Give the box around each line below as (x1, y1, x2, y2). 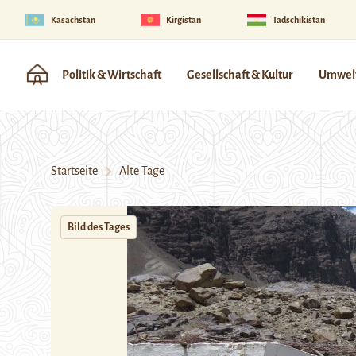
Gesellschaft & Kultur (187, 68, 293, 81)
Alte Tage (112, 164, 164, 177)
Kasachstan (51, 14, 95, 25)
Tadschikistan (272, 14, 325, 25)
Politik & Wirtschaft (62, 68, 161, 81)
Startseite (51, 164, 98, 177)
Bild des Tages (68, 222, 130, 233)
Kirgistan (166, 14, 202, 25)
